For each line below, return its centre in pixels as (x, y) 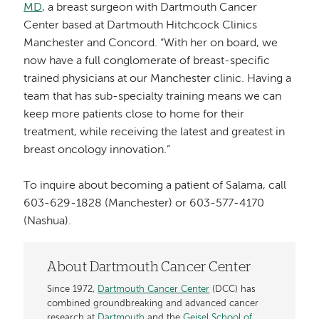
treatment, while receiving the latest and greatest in (155, 133)
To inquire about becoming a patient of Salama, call (155, 186)
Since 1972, (73, 289)
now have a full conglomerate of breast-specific (147, 62)
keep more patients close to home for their (134, 115)
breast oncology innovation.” (97, 151)
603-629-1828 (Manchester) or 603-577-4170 (144, 204)
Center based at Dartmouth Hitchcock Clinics (141, 26)
